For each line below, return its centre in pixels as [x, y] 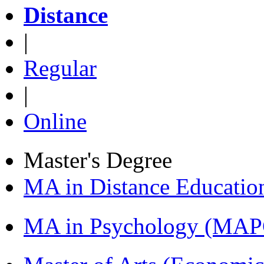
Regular [60, 68]
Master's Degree [98, 160]
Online [55, 121]
